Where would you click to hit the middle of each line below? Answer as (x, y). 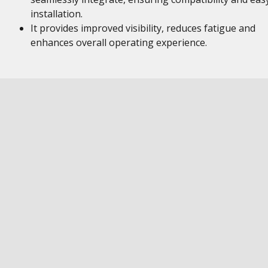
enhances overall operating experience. (118, 42)
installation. (56, 14)
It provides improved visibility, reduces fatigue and (143, 28)
